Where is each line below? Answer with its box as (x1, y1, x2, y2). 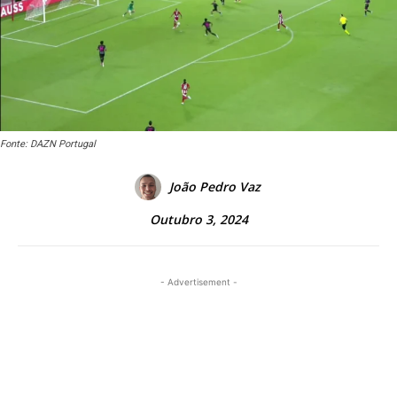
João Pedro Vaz (168, 178, 261, 196)
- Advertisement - (160, 276, 237, 288)
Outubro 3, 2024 (149, 211, 248, 229)
